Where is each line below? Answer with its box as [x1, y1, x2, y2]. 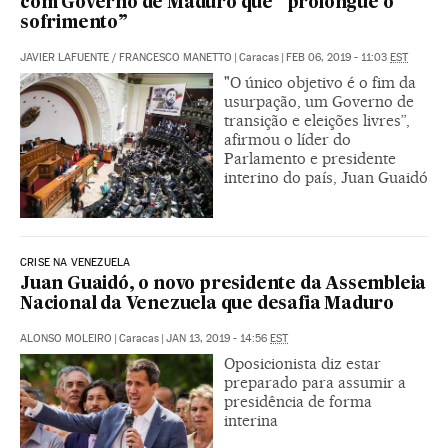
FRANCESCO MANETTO [119, 50, 232, 64]
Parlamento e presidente [224, 148, 396, 168]
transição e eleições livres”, [224, 110, 410, 130]
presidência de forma [224, 391, 372, 411]
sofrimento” [20, 14, 128, 32]
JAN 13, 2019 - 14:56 [166, 331, 270, 345]
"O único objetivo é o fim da [224, 72, 416, 92]
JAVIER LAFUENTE [20, 50, 109, 64]
